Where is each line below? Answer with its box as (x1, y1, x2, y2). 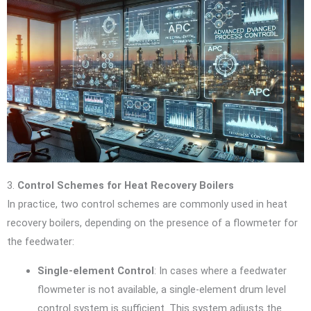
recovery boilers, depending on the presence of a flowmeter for (7, 217, 298, 230)
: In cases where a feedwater (153, 264, 287, 277)
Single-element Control (37, 264, 154, 277)
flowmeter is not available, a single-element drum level (37, 283, 286, 296)
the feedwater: (7, 235, 74, 249)
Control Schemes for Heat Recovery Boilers (17, 179, 234, 192)
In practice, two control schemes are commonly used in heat (7, 198, 287, 211)
